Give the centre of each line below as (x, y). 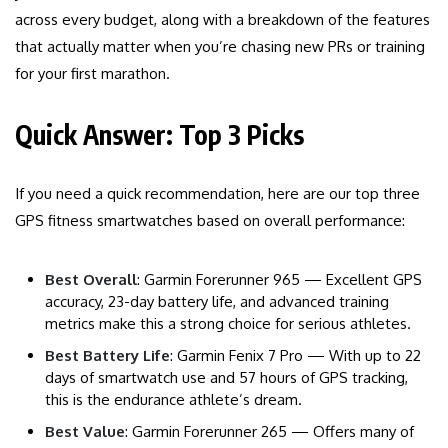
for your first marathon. (92, 74)
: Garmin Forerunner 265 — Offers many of (269, 432)
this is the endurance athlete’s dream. (173, 400)
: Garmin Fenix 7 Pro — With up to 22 (295, 356)
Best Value (85, 432)
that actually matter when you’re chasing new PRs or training (220, 47)
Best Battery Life (107, 356)
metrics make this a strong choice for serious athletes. (228, 324)
